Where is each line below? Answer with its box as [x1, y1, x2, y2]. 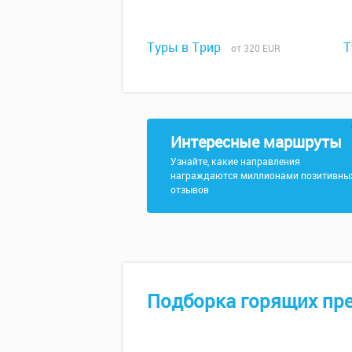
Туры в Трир [147, 38, 221, 56]
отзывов [170, 182, 209, 196]
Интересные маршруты [170, 130, 342, 152]
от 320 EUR [224, 41, 280, 54]
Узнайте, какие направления [170, 154, 300, 167]
